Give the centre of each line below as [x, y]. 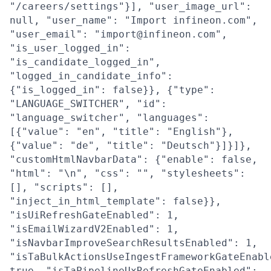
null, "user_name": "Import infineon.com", [134, 20]
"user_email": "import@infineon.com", [119, 34]
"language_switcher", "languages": [109, 118]
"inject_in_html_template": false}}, [116, 201]
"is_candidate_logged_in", [85, 62]
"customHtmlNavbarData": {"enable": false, [134, 159]
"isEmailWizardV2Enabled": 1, [94, 229]
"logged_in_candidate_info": [91, 76]
